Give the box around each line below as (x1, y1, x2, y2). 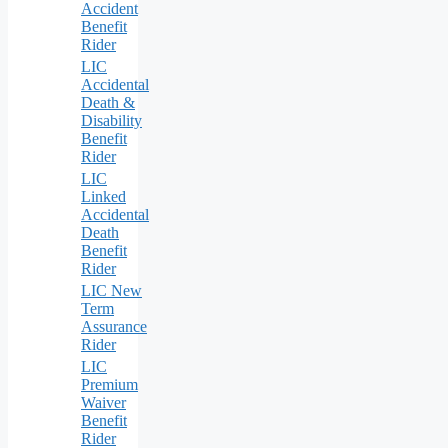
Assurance (81, 318, 147, 336)
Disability (81, 112, 142, 130)
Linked (81, 188, 126, 206)
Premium (81, 376, 138, 394)
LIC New (81, 282, 142, 300)
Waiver (81, 394, 126, 412)
